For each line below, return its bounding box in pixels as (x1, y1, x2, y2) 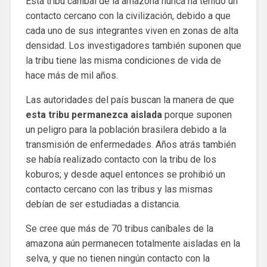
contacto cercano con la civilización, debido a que (25, 10, 231, 21)
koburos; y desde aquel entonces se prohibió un (25, 168, 225, 180)
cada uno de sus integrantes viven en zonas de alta (25, 24, 238, 36)
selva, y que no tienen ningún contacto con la (25, 252, 210, 264)
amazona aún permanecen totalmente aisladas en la (25, 237, 240, 249)
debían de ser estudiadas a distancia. (25, 198, 181, 210)
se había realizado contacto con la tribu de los (25, 153, 216, 165)
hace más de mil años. (25, 69, 118, 81)
